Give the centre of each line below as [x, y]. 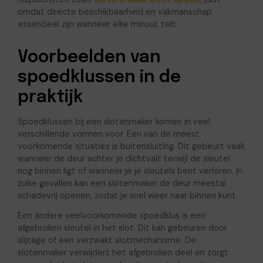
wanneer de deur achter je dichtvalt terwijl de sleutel [124, 159]
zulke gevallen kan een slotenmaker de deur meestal [122, 183]
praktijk [50, 97]
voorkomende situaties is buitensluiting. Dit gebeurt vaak [131, 146]
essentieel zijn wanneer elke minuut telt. [97, 24]
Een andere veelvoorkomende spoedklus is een [111, 216]
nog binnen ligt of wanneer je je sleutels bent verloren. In [130, 171]
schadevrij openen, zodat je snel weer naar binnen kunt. [127, 196]
